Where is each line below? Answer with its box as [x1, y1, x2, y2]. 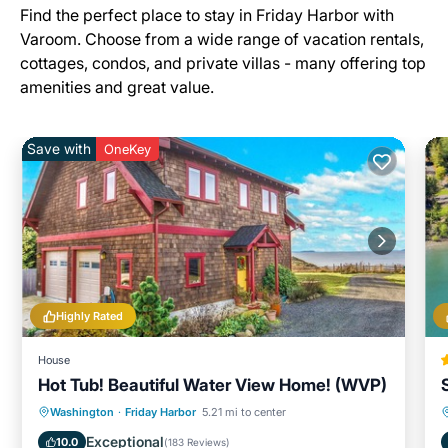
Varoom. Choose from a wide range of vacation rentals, [20, 29, 424, 49]
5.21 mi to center [202, 405, 286, 419]
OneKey [104, 141, 151, 157]
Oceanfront [98, 404, 155, 418]
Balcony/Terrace [101, 429, 183, 443]
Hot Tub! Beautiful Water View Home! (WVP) [38, 375, 387, 395]
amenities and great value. [20, 77, 214, 97]
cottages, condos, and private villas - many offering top [20, 53, 426, 73]
